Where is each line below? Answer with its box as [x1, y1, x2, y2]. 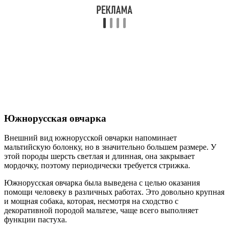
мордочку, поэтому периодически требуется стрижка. [4, 161, 190, 170]
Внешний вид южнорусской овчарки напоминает [4, 133, 177, 143]
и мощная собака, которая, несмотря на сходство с [4, 197, 178, 206]
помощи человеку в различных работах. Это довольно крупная [4, 188, 224, 197]
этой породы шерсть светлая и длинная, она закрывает [4, 152, 195, 161]
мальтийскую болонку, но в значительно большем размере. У [4, 143, 216, 152]
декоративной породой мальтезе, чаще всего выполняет [4, 206, 198, 215]
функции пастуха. [4, 215, 67, 224]
